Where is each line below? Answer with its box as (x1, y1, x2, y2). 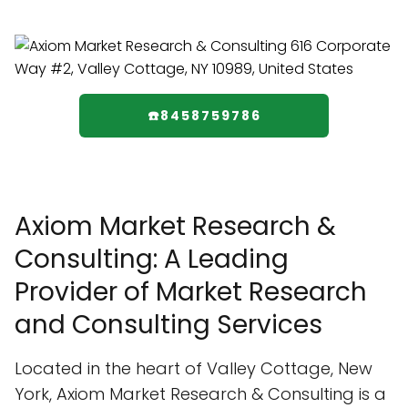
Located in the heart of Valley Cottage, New (15, 357, 372, 380)
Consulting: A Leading (15, 241, 289, 277)
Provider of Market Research (15, 274, 367, 310)
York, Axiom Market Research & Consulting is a (15, 382, 386, 405)
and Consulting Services (15, 307, 322, 342)
